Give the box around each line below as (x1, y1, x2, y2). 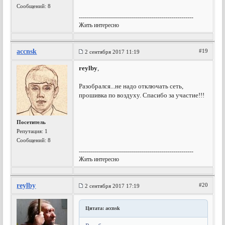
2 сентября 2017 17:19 (85, 183, 140, 189)
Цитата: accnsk (85, 205, 121, 211)
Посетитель (17, 119, 46, 125)
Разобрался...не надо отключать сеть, (79, 82, 184, 90)
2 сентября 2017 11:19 (85, 49, 140, 55)
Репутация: (17, 128, 45, 134)
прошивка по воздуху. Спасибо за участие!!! (79, 91, 205, 99)
